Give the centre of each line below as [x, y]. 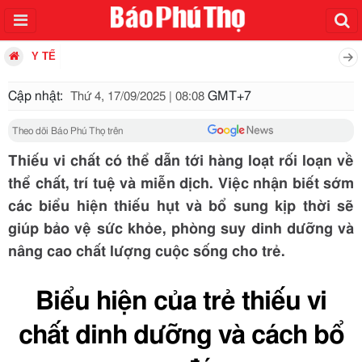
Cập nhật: [37, 96]
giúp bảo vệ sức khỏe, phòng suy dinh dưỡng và [181, 229]
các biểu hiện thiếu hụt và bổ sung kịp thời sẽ [181, 207]
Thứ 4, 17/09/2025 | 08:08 [137, 97]
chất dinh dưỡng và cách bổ [181, 335]
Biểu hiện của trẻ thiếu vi [181, 301]
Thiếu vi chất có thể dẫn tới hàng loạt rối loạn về [181, 162]
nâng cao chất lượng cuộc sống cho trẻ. [147, 252]
